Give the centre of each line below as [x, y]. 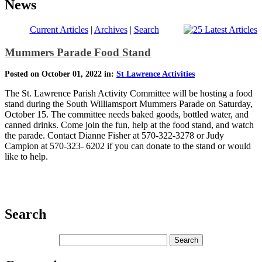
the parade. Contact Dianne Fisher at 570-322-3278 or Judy [114, 136]
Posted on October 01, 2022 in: [61, 74]
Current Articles [59, 29]
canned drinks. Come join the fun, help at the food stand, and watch [129, 125]
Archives [111, 29]
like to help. [27, 157]
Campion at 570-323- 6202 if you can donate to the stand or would [128, 146]
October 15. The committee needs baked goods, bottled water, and [127, 115]
